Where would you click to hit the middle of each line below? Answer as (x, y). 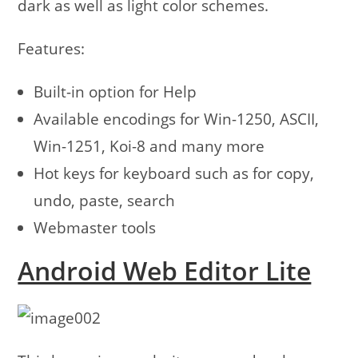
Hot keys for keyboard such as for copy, (174, 174)
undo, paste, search (105, 201)
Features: (52, 49)
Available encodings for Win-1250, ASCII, (177, 119)
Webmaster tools (95, 228)
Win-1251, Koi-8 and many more (149, 147)
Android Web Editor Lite (165, 271)
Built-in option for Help (115, 92)
